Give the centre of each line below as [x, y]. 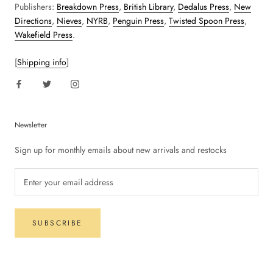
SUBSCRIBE [58, 223]
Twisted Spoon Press [207, 20]
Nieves [69, 20]
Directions [33, 20]
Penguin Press [138, 20]
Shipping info [42, 62]
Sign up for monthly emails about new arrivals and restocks [121, 150]
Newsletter [31, 125]
